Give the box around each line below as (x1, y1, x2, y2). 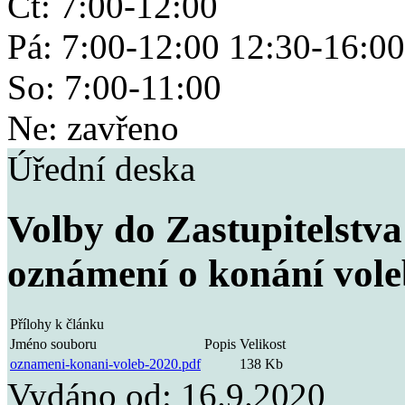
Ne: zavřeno (7, 108, 179, 147)
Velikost (240, 335, 286, 352)
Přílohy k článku (10, 316, 104, 332)
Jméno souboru (10, 335, 97, 352)
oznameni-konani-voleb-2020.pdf (10, 355, 201, 372)
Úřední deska (7, 148, 195, 188)
